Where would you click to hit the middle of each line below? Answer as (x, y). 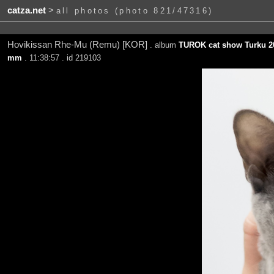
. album (164, 45)
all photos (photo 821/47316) (135, 11)
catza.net (26, 11)
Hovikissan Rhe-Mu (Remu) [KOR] (78, 44)
